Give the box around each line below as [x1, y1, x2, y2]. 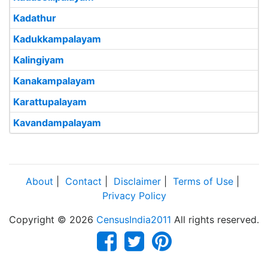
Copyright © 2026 [9, 214, 96, 226]
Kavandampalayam [13, 117, 101, 129]
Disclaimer [114, 175, 161, 187]
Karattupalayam [13, 96, 87, 108]
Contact [65, 175, 102, 187]
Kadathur [13, 12, 56, 24]
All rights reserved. [171, 214, 259, 226]
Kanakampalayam [13, 75, 95, 87]
